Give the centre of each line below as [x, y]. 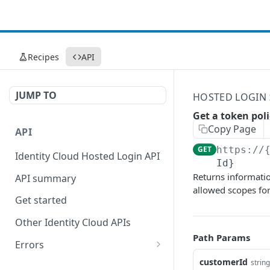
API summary [46, 178]
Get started [41, 200]
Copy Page [232, 129]
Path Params [221, 237]
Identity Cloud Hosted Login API [87, 156]
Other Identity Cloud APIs [73, 223]
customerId [224, 262]
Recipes [43, 57]
